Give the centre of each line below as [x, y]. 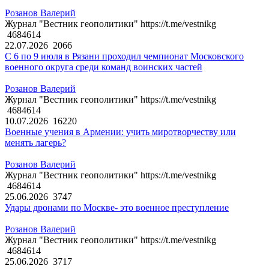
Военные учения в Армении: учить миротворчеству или [120, 132]
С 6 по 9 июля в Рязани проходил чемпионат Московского [124, 56]
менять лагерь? [35, 143]
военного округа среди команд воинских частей [104, 67]
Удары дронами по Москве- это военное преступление [117, 208]
